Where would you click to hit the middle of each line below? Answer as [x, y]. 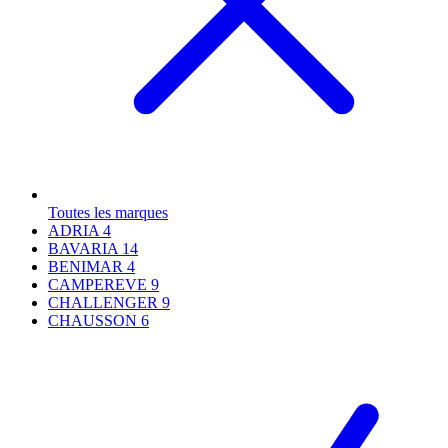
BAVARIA [85, 248]
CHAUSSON [94, 320]
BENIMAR [87, 266]
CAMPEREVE [99, 284]
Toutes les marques [108, 212]
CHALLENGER [105, 302]
